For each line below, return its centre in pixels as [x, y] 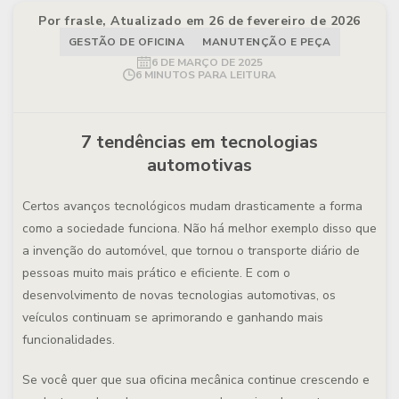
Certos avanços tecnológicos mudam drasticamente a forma [192, 206]
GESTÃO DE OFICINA [126, 42]
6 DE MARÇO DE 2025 [207, 62]
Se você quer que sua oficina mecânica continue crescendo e [196, 380]
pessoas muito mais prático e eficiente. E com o [156, 273]
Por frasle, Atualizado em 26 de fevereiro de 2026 [199, 21]
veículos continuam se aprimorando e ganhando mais [173, 318]
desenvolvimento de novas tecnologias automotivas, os [179, 295]
